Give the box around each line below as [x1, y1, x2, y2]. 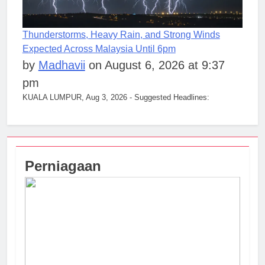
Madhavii [38, 59, 85, 72]
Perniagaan [25, 157, 101, 174]
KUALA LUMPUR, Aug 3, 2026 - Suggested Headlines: [22, 93, 209, 102]
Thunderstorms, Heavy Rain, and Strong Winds [22, 30, 220, 40]
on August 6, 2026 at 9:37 [85, 59, 225, 72]
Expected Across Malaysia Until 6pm [22, 44, 176, 54]
